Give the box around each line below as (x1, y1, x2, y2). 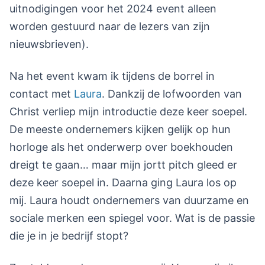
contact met (9, 88, 74, 101)
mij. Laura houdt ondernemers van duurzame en (9, 194, 249, 207)
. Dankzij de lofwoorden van (102, 88, 242, 101)
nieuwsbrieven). (9, 38, 89, 51)
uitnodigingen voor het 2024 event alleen (9, 2, 216, 15)
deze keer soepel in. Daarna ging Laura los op (9, 176, 237, 189)
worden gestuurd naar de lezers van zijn (9, 20, 210, 33)
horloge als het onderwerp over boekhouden (9, 141, 233, 154)
